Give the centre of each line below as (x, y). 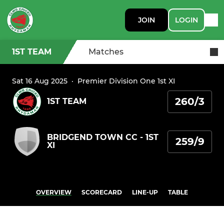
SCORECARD (102, 192)
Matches (106, 52)
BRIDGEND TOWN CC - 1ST (103, 137)
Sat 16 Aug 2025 (40, 81)
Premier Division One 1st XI (126, 81)
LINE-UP (145, 192)
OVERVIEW (54, 192)
